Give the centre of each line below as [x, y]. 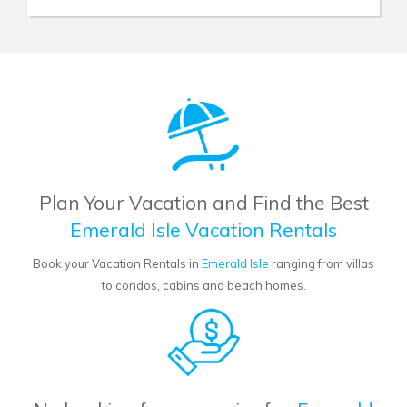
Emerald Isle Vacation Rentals [203, 230]
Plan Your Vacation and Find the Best [203, 203]
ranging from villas [322, 264]
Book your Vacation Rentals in [117, 264]
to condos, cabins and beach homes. [203, 286]
